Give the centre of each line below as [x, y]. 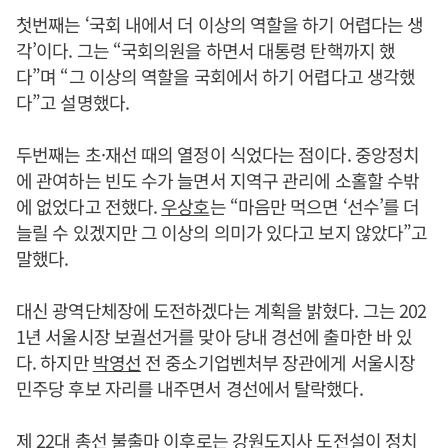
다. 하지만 [54, 362]
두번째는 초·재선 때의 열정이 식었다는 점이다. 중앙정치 [218, 154]
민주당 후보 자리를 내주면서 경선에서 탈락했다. [189, 388]
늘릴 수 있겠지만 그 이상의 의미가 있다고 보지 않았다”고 [222, 232]
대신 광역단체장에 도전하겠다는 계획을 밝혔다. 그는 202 [221, 310]
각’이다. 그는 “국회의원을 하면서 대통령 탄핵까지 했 [206, 50]
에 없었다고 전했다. [89, 206]
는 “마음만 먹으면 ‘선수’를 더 [314, 206]
